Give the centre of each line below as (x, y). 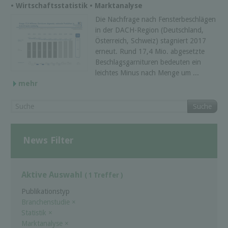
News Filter (48, 140)
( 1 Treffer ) (104, 176)
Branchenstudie (47, 202)
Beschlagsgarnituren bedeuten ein (148, 62)
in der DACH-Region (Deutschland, (149, 30)
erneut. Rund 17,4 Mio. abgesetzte (150, 51)
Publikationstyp (46, 191)
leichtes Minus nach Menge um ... (147, 73)
